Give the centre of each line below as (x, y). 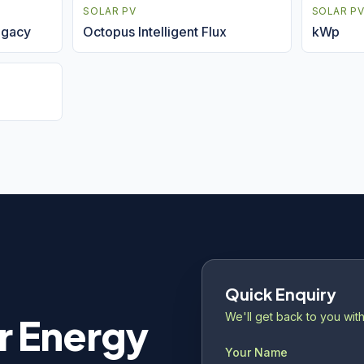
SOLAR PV (110, 11)
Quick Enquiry (281, 294)
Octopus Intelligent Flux (155, 32)
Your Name (256, 352)
